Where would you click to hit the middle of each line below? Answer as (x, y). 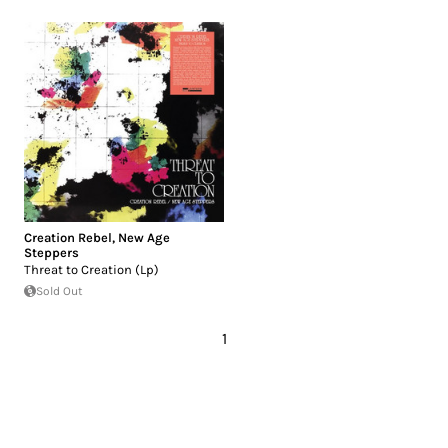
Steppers (51, 252)
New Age (144, 237)
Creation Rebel (68, 237)
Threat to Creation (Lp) (91, 269)
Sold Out (59, 290)
